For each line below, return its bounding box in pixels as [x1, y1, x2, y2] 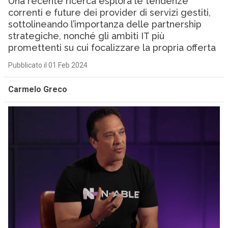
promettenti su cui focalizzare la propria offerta [8, 42, 216, 53]
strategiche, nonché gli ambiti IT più [8, 31, 164, 41]
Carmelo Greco [8, 84, 67, 94]
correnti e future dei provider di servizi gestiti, [8, 7, 211, 18]
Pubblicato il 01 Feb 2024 [8, 61, 88, 69]
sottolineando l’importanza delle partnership [8, 19, 202, 30]
